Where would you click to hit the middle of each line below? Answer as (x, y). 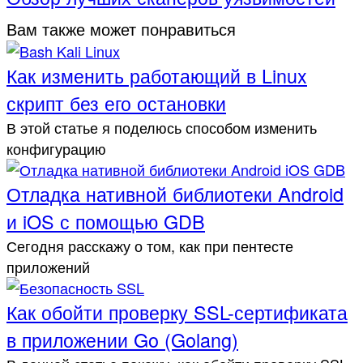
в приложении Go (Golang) (122, 340)
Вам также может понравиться (121, 29)
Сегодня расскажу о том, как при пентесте (150, 246)
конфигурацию (56, 149)
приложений (48, 267)
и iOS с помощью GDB (106, 222)
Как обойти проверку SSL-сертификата (177, 312)
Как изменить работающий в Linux (157, 76)
